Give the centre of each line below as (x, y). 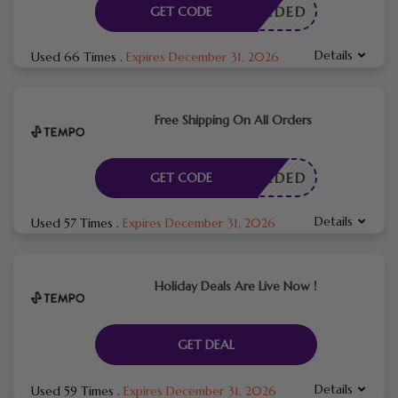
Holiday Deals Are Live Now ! (235, 286)
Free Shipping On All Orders (233, 119)
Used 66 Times (76, 56)
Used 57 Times (74, 223)
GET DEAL (206, 344)
